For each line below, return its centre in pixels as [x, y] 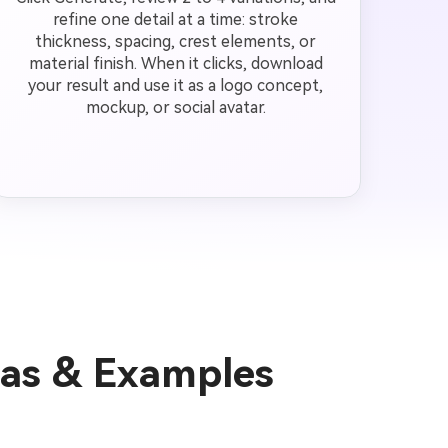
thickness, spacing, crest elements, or [176, 41]
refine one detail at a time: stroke [176, 19]
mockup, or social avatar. [175, 107]
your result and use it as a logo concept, [176, 85]
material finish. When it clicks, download [175, 63]
